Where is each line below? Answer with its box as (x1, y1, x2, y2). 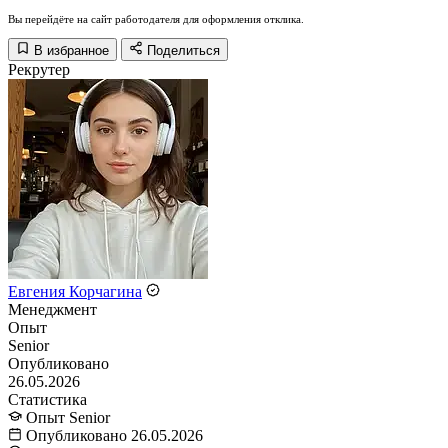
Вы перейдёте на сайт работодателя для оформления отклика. (8, 13, 304, 26)
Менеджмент (8, 301, 97, 319)
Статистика (8, 391, 87, 409)
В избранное (34, 43, 109, 59)
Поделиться (147, 43, 220, 59)
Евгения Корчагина (8, 283, 142, 301)
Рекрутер (8, 61, 70, 79)
